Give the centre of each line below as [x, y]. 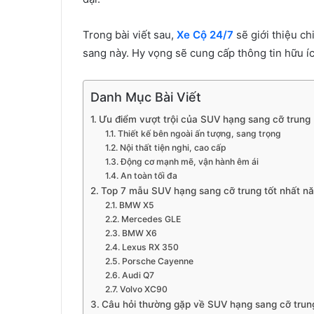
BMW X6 [139, 233]
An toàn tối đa [149, 176]
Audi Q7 [138, 275]
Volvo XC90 [143, 289]
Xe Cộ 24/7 [205, 35]
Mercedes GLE [151, 219]
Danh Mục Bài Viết [146, 97]
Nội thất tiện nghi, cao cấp [173, 148]
